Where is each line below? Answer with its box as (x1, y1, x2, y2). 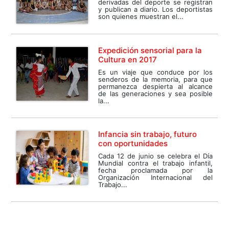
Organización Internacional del (98, 173, 213, 181)
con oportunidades (98, 138, 168, 148)
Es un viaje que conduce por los (98, 67, 213, 76)
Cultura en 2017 (98, 54, 157, 64)
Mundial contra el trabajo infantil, (98, 158, 213, 167)
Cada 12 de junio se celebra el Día (98, 151, 213, 160)
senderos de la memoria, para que (98, 75, 213, 83)
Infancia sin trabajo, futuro (98, 129, 197, 139)
